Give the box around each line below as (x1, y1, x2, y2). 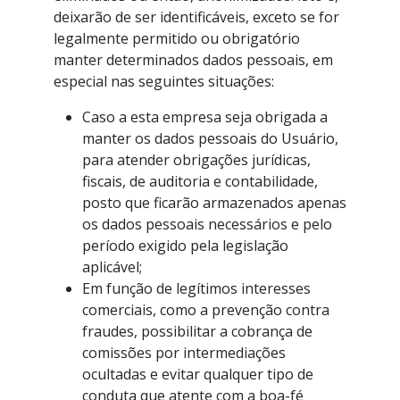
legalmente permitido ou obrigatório (54, 29, 300, 48)
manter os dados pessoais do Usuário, (82, 129, 338, 148)
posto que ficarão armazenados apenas (82, 193, 346, 212)
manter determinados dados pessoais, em (54, 50, 333, 70)
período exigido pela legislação (82, 236, 288, 255)
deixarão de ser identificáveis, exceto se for (54, 7, 339, 27)
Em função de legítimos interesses (82, 279, 311, 298)
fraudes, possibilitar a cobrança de (82, 321, 312, 341)
